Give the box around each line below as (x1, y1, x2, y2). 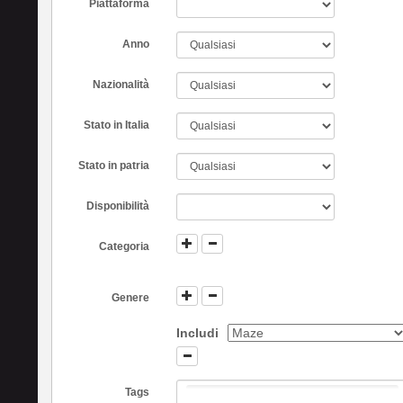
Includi (176, 325, 219, 340)
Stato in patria (78, 159, 150, 172)
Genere (112, 291, 150, 305)
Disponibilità (86, 200, 150, 212)
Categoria (99, 240, 150, 253)
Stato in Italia (84, 119, 150, 131)
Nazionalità (93, 78, 150, 91)
